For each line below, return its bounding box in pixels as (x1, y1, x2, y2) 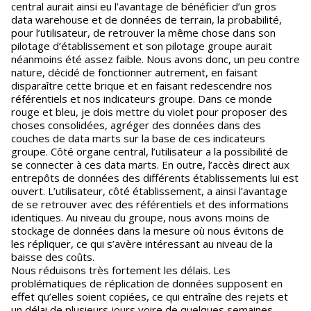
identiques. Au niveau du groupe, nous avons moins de (11, 210, 269, 224)
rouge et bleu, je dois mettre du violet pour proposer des (11, 105, 287, 119)
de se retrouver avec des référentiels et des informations (11, 197, 289, 211)
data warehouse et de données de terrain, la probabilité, (11, 12, 282, 26)
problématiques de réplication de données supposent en (11, 276, 283, 290)
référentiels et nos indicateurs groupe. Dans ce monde (11, 92, 272, 106)
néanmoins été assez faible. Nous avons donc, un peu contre (11, 52, 300, 66)
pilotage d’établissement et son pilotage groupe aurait (11, 39, 272, 53)
